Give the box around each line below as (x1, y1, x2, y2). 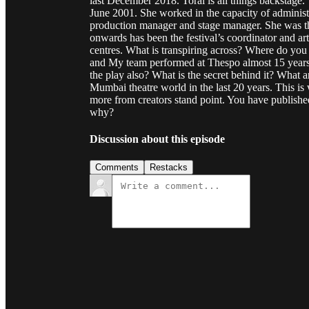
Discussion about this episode (90, 133, 225, 146)
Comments (95, 162, 139, 173)
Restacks (150, 162, 188, 173)
